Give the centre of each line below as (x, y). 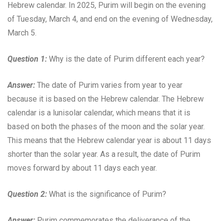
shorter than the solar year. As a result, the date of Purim (104, 154)
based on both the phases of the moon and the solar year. (106, 126)
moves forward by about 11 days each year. (82, 168)
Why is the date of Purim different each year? (126, 59)
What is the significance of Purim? (107, 194)
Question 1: (27, 59)
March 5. (22, 33)
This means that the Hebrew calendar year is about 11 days (109, 140)
